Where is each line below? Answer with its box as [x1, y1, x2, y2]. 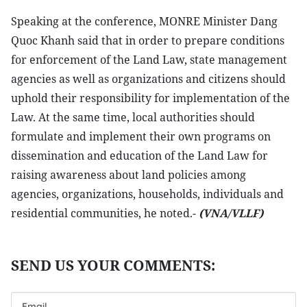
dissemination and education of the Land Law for [11, 148, 268, 163]
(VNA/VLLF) [199, 206, 263, 221]
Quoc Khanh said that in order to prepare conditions [11, 33, 284, 48]
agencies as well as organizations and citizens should [11, 71, 286, 86]
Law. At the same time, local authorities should [11, 110, 255, 125]
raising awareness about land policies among [11, 167, 246, 182]
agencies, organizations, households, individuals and [11, 186, 284, 201]
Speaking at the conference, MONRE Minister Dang [11, 14, 278, 29]
